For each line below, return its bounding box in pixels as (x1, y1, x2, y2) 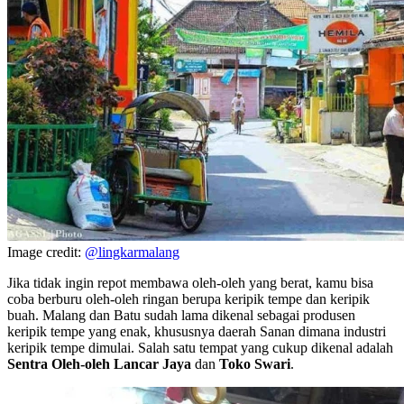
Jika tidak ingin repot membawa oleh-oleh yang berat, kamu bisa (7, 274, 373, 290)
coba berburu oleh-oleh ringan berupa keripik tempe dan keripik (7, 290, 370, 307)
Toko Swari (216, 355, 290, 372)
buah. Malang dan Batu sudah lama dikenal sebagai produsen (7, 307, 355, 323)
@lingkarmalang (85, 243, 179, 260)
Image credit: (7, 243, 85, 260)
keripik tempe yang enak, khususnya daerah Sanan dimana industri (7, 323, 386, 339)
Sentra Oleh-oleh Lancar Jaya (7, 355, 191, 372)
